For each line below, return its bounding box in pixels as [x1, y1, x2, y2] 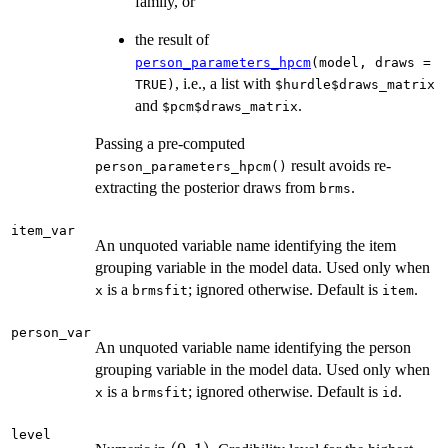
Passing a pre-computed [95, 134, 245, 152]
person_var [11, 324, 91, 340]
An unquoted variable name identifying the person [95, 338, 411, 356]
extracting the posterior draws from [95, 178, 319, 196]
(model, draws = [311, 54, 431, 70]
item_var [11, 222, 75, 238]
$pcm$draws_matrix [162, 98, 298, 114]
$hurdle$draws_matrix [275, 76, 435, 92]
